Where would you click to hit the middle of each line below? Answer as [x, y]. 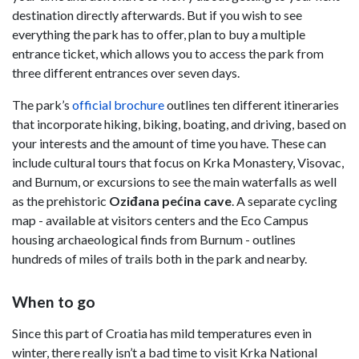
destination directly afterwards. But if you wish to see [157, 15]
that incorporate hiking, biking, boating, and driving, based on [179, 124]
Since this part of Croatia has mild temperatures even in [162, 333]
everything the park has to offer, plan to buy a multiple [159, 34]
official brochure [118, 105]
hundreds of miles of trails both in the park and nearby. [159, 259]
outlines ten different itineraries [252, 105]
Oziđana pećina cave [170, 201]
